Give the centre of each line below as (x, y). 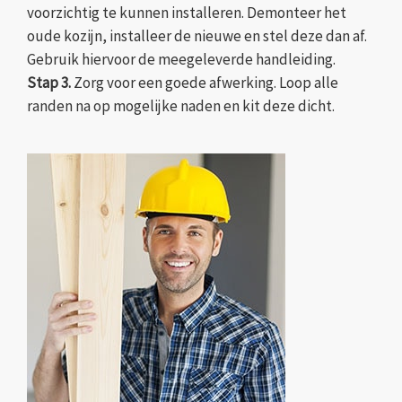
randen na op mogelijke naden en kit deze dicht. (181, 105)
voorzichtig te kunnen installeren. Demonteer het (187, 12)
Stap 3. (49, 82)
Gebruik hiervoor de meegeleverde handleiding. (181, 59)
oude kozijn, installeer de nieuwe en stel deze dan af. (197, 35)
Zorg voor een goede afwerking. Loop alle (205, 82)
